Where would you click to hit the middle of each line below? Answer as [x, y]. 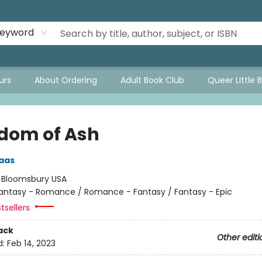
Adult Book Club [152, 80]
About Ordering [66, 80]
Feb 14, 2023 [31, 244]
